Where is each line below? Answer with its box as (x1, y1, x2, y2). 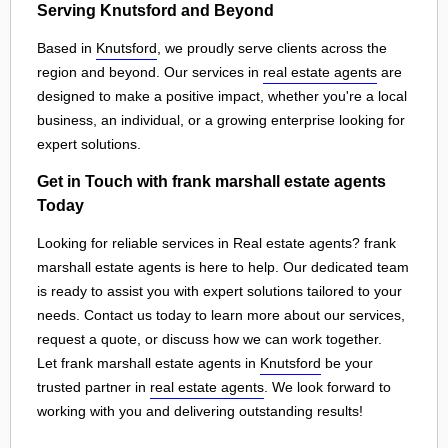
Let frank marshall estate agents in (37, 354, 260, 371)
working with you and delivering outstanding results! (37, 402, 363, 419)
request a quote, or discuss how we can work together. (37, 330, 382, 347)
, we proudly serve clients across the (157, 39, 387, 56)
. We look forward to (264, 378, 391, 395)
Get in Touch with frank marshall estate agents (37, 172, 386, 191)
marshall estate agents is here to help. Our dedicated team (37, 258, 409, 275)
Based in (37, 39, 96, 56)
